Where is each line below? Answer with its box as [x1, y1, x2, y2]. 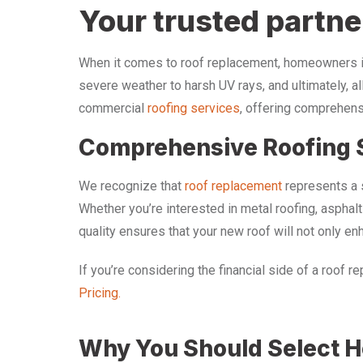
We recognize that [79, 178, 185, 194]
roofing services [147, 100, 240, 116]
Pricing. [79, 285, 121, 301]
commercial [79, 100, 147, 116]
